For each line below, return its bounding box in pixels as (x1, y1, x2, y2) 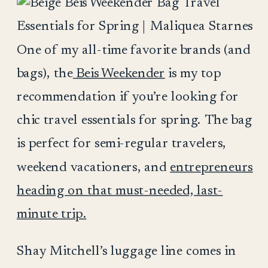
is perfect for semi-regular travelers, (16, 137, 226, 151)
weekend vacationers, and (16, 160, 170, 174)
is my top (165, 66, 221, 80)
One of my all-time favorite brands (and (16, 43, 251, 57)
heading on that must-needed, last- (16, 184, 223, 197)
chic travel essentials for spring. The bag (16, 113, 252, 127)
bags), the (16, 66, 73, 80)
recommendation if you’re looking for (16, 90, 239, 104)
